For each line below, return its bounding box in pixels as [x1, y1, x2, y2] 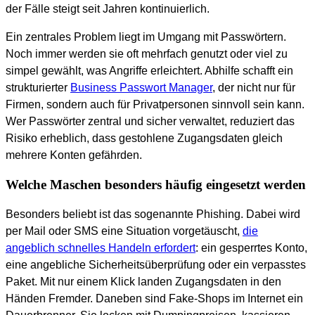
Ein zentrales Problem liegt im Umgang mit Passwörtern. [6, 31, 286, 44]
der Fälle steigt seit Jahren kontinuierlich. [6, 3, 210, 15]
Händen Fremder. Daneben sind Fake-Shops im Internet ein [6, 292, 303, 304]
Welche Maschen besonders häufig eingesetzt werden [6, 177, 306, 193]
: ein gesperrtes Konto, [195, 241, 307, 254]
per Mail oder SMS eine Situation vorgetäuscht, [6, 224, 243, 237]
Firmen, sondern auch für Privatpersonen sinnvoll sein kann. [6, 98, 304, 111]
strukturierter [6, 82, 70, 94]
